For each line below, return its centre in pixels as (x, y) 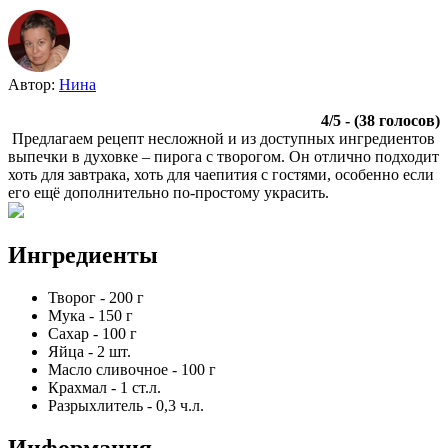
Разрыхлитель (95, 405)
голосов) (407, 120)
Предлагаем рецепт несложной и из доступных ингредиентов (221, 138)
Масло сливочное (108, 369)
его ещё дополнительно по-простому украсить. (168, 192)
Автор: (33, 84)
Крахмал (77, 387)
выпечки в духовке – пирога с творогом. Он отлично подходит (223, 156)
